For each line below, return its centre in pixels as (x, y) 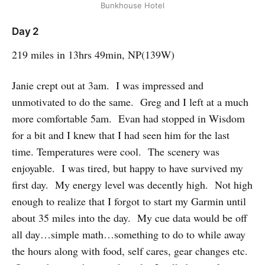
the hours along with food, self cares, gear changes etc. (130, 251)
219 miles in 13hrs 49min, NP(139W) (93, 55)
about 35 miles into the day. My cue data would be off (130, 218)
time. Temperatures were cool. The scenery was (116, 152)
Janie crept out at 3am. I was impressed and (108, 85)
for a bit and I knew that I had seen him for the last (121, 135)
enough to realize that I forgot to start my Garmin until (129, 201)
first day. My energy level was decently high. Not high (132, 185)
